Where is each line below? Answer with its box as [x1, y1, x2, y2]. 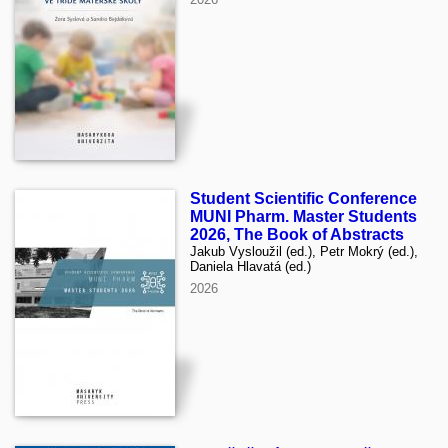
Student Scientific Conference [190, 189, 417, 207]
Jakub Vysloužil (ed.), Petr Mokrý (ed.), [190, 243, 418, 259]
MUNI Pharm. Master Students [190, 207, 417, 225]
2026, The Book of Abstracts [190, 225, 404, 243]
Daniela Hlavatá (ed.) [190, 258, 311, 274]
